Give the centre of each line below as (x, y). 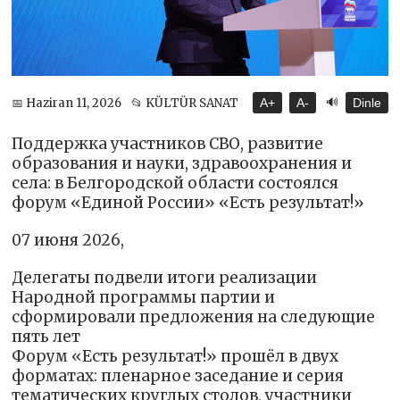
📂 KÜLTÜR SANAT (185, 103)
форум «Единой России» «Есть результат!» (188, 203)
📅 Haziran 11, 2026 (67, 103)
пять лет (46, 337)
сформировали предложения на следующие (194, 317)
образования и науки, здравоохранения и (182, 164)
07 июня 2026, (68, 241)
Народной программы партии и (144, 298)
